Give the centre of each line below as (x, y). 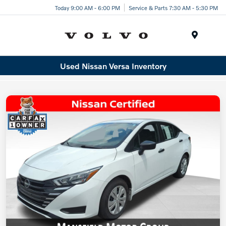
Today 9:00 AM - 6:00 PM (88, 7)
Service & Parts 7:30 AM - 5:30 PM (173, 7)
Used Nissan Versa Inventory (113, 66)
